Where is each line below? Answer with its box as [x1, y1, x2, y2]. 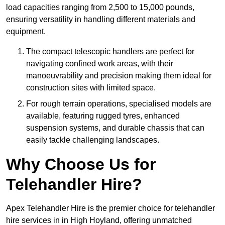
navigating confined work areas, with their [26, 59, 173, 68]
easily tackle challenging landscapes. [26, 136, 159, 145]
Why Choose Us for [6, 155, 156, 174]
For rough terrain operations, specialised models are [26, 99, 211, 108]
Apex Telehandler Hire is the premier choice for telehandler [6, 204, 215, 213]
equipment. [6, 27, 46, 36]
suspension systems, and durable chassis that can [26, 124, 204, 133]
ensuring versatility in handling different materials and [6, 15, 195, 24]
